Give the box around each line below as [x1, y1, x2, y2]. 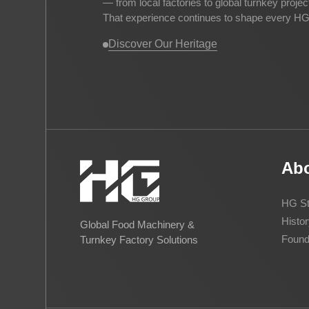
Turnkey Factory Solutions [79, 234, 198, 246]
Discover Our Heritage [108, 38, 218, 50]
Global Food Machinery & [79, 219, 195, 231]
